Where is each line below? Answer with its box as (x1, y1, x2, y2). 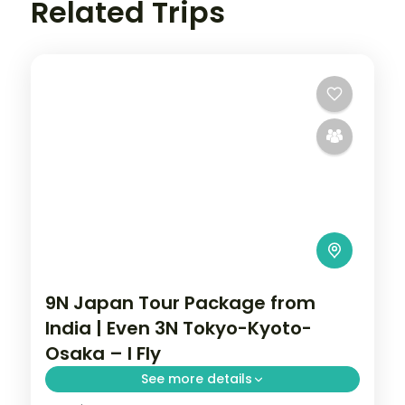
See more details (140, 370, 252, 389)
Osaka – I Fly (45, 341, 161, 367)
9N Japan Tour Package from (45, 290, 316, 316)
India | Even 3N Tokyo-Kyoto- (45, 316, 312, 342)
